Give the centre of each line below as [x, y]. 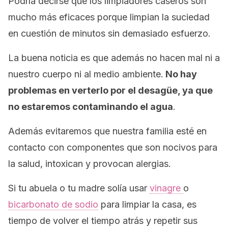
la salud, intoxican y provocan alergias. [90, 164]
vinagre [166, 188]
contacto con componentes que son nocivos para [113, 147]
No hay [180, 74]
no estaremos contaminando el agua [91, 107]
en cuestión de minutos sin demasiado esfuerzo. [109, 33]
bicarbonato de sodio [53, 204]
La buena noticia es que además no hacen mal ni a [114, 58]
